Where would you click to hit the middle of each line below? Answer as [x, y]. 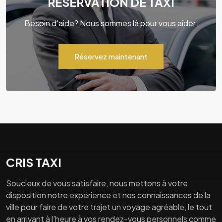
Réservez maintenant [111, 56]
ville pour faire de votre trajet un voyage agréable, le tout [109, 207]
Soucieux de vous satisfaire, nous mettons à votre [97, 183]
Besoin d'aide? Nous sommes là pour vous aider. [111, 23]
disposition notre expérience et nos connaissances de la [108, 195]
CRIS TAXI [34, 162]
